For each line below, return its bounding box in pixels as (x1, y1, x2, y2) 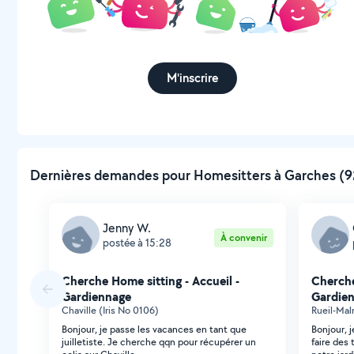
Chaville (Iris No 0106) (62, 303, 159, 317)
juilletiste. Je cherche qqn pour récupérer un (62, 335, 256, 348)
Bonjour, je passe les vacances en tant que (62, 322, 247, 336)
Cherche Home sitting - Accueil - (62, 272, 239, 289)
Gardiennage (62, 288, 131, 305)
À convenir (220, 231, 267, 244)
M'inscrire (166, 69, 218, 86)
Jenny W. (103, 219, 151, 236)
